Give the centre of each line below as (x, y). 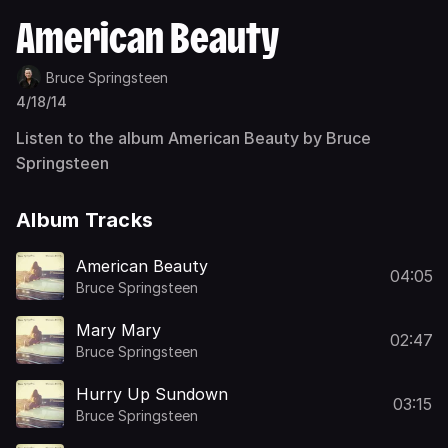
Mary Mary (118, 329)
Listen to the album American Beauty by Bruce (193, 138)
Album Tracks (84, 220)
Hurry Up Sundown (152, 393)
